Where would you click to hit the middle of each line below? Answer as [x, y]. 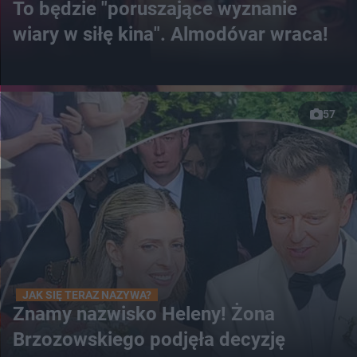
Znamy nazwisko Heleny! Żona [144, 314]
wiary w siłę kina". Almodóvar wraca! [171, 35]
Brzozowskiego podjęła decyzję [149, 340]
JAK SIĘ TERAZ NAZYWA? [87, 295]
